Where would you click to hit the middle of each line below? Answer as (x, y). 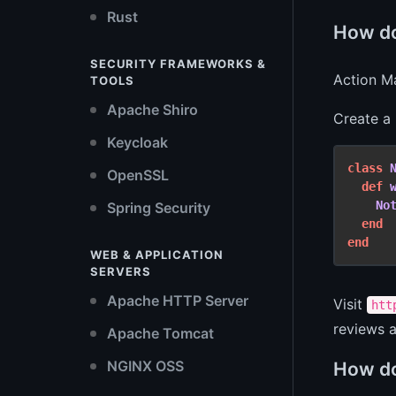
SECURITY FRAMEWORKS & (178, 64)
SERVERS (121, 271)
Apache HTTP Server (176, 301)
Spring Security (157, 208)
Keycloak (136, 142)
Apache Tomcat (159, 333)
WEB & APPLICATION (157, 255)
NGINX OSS (144, 366)
